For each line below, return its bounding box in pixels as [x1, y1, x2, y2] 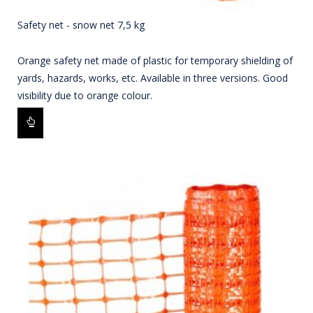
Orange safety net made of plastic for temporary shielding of [17, 54, 293, 68]
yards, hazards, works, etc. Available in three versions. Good [17, 71, 288, 85]
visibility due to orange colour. [17, 89, 152, 103]
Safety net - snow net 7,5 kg [17, 18, 145, 32]
